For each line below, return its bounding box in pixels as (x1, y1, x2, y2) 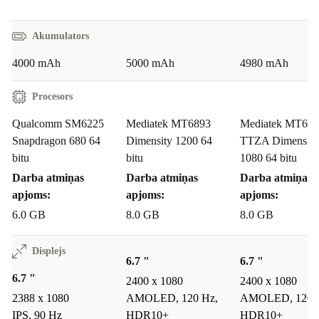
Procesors (32, 91, 73, 103)
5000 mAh (126, 57, 174, 70)
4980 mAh (240, 57, 288, 70)
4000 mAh (12, 57, 61, 70)
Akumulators (32, 31, 89, 42)
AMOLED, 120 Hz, (126, 292, 218, 305)
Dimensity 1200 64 (126, 135, 212, 147)
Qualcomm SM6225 (12, 117, 104, 130)
